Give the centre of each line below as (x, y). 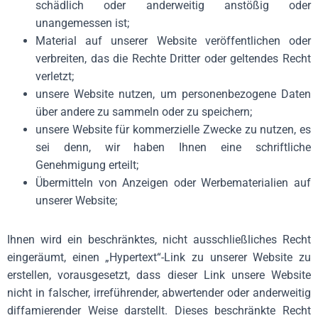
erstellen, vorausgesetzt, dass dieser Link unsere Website (159, 275)
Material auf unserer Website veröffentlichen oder (173, 41)
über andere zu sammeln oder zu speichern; (144, 112)
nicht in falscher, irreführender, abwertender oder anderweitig (159, 293)
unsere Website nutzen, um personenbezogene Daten (173, 94)
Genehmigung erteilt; (87, 165)
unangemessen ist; (82, 23)
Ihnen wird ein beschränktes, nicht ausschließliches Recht (159, 240)
